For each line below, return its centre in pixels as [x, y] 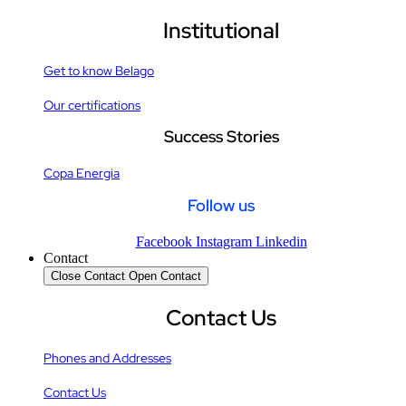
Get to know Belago [99, 70]
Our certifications [92, 105]
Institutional [221, 30]
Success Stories [221, 137]
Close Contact [88, 276]
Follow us [221, 206]
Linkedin [281, 242]
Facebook [164, 242]
